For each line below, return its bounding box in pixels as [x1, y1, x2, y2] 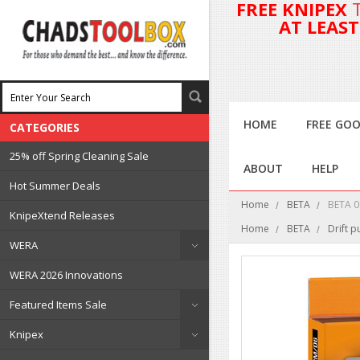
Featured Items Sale [10, 297, 107, 312]
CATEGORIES [10, 120, 80, 135]
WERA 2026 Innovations [10, 268, 123, 282]
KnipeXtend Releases [10, 208, 115, 223]
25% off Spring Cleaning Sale [10, 149, 149, 163]
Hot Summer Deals [10, 178, 100, 193]
